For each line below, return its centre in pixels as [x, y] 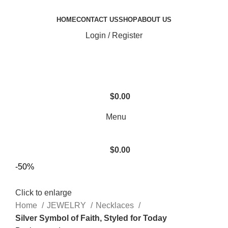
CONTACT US [97, 20]
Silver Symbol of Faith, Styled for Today [91, 218]
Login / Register [114, 35]
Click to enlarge [44, 193]
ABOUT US [154, 20]
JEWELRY [67, 206]
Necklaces [116, 206]
